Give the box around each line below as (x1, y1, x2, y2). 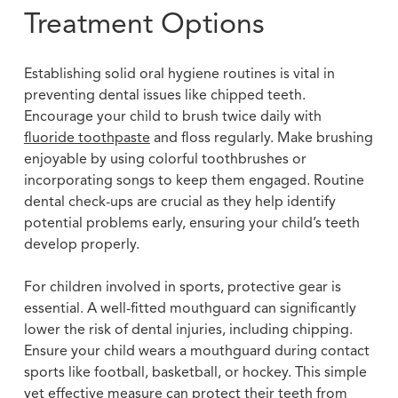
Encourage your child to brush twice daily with (23, 109, 322, 124)
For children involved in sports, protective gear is (23, 280, 341, 295)
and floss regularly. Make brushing (149, 131, 373, 146)
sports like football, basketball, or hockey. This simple (23, 365, 367, 380)
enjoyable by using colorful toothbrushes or (23, 152, 306, 167)
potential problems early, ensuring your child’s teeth (23, 216, 360, 231)
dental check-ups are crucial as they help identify (23, 195, 336, 210)
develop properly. (23, 237, 139, 252)
